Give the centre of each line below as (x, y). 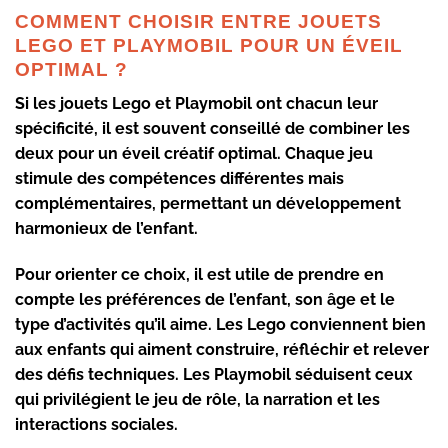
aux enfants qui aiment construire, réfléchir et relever (222, 350)
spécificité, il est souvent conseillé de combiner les (212, 129)
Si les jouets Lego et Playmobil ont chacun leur (196, 104)
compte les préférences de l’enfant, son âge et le (205, 300)
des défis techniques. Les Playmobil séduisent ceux (214, 375)
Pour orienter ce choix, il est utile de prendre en (199, 275)
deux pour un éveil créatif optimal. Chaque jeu (194, 154)
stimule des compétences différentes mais (179, 179)
